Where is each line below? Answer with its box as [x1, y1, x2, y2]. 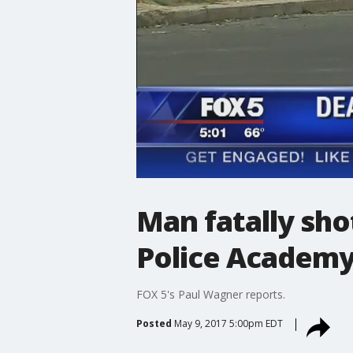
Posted [136, 316, 172, 330]
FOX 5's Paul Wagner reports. [136, 286, 285, 302]
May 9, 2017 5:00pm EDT [173, 316, 283, 330]
